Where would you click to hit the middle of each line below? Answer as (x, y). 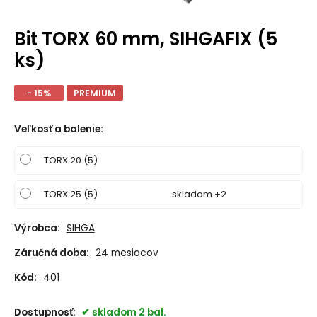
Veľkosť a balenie (57, 129)
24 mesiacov (127, 253)
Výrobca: (37, 229)
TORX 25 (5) (70, 194)
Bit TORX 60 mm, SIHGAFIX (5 (145, 39)
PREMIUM (94, 93)
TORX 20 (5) (70, 160)
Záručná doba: (51, 253)
